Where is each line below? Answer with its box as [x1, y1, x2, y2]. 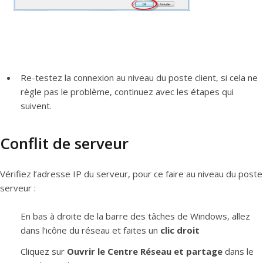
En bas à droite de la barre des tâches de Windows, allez [21, 210, 250, 222]
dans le [225, 245, 254, 258]
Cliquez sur [21, 245, 67, 258]
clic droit [160, 224, 200, 237]
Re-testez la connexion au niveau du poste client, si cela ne [21, 72, 258, 84]
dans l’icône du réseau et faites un [21, 224, 160, 237]
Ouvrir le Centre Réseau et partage [67, 245, 225, 258]
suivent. [21, 100, 52, 112]
